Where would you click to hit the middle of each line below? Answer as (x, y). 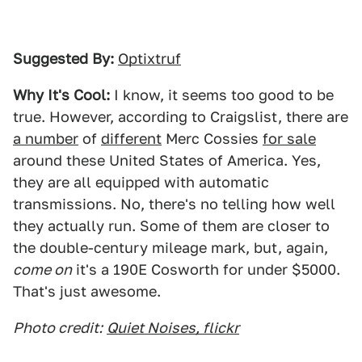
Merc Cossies (212, 139)
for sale (289, 139)
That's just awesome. (87, 291)
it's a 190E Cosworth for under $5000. (206, 269)
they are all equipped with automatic (141, 182)
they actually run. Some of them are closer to (171, 226)
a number (46, 139)
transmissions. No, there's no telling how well (174, 204)
